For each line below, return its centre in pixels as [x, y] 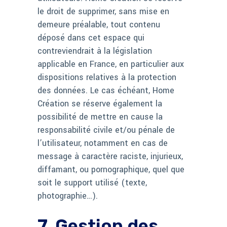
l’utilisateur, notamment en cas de [103, 143]
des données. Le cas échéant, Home [106, 91]
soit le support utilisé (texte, [92, 183]
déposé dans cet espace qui [91, 38]
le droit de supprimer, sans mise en [103, 12]
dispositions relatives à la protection [107, 78]
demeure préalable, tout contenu [99, 25]
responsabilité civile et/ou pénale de [106, 130]
